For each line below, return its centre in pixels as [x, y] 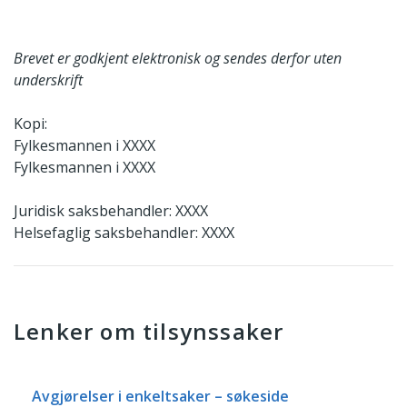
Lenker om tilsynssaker [149, 331]
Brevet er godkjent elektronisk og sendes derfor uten [178, 58]
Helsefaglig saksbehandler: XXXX [124, 232]
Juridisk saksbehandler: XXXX [111, 210]
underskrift [48, 79]
